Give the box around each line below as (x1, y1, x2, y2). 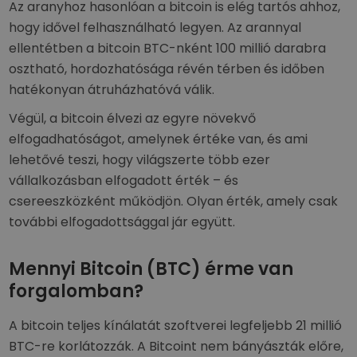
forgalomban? (9, 279, 144, 304)
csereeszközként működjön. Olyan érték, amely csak (9, 192, 339, 210)
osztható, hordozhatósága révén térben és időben (9, 60, 325, 78)
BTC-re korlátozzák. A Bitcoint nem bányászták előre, (9, 337, 344, 355)
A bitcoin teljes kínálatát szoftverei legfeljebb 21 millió (9, 316, 343, 335)
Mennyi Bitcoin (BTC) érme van (9, 257, 294, 281)
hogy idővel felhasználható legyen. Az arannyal (9, 18, 302, 37)
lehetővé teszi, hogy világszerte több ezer (9, 151, 271, 169)
